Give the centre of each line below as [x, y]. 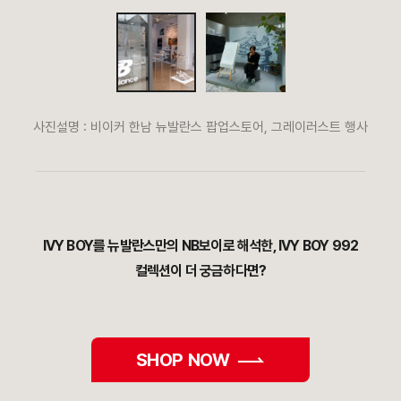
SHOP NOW [183, 360]
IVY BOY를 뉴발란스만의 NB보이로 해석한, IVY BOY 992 [200, 246]
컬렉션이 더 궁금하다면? [200, 271]
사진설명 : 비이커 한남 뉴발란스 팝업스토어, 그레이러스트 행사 [200, 128]
